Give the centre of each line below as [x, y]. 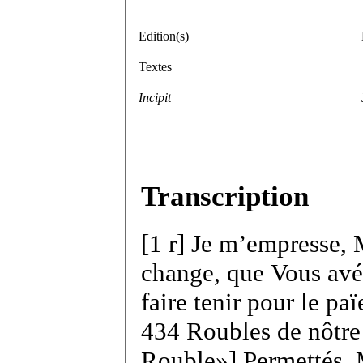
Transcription [225, 196]
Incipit [155, 97]
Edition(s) [164, 36]
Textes [155, 66]
